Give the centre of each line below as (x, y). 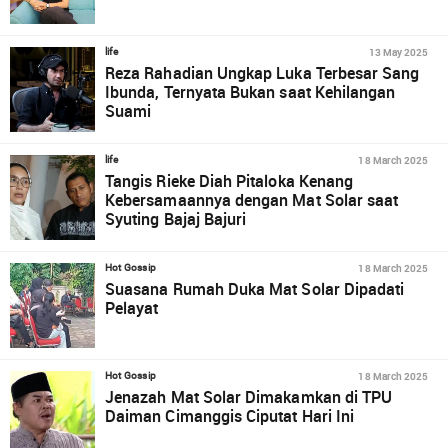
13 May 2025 (398, 52)
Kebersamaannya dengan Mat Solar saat (252, 200)
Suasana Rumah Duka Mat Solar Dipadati (255, 289)
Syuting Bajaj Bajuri (176, 219)
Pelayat (134, 308)
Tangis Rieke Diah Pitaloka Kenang (229, 181)
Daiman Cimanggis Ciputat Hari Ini (230, 416)
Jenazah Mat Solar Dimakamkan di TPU (249, 397)
